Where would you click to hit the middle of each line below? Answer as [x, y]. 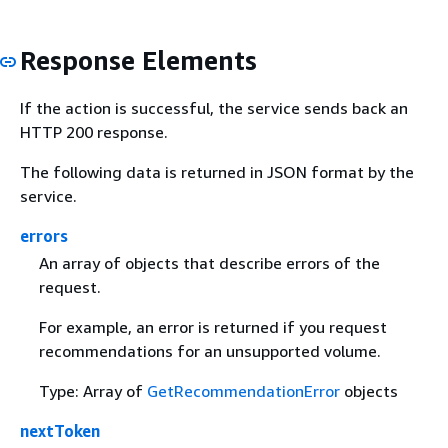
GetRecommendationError [243, 390]
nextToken [60, 430]
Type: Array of [92, 390]
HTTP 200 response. [94, 131]
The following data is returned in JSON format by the [217, 171]
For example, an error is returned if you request [212, 326]
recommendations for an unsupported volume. [209, 350]
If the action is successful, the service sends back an [214, 107]
